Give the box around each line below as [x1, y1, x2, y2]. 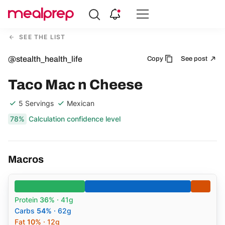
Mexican [67, 98, 94, 107]
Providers [8, 43, 42, 55]
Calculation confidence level [29, 114, 121, 123]
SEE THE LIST [17, 33, 66, 41]
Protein [15, 195, 40, 204]
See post [181, 55, 209, 62]
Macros [8, 153, 44, 165]
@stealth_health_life [8, 54, 82, 63]
